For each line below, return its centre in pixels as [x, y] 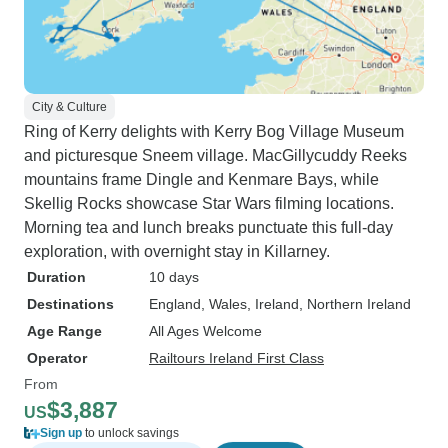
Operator [57, 358]
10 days [174, 277]
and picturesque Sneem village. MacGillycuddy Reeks [215, 155]
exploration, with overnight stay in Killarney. [177, 251]
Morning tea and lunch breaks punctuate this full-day [208, 227]
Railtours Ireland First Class [236, 358]
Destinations [70, 304]
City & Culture [69, 107]
